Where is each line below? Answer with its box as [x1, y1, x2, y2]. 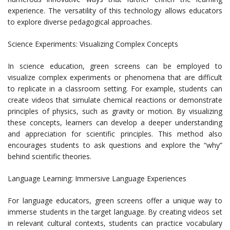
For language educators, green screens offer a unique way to [8, 196, 222, 206]
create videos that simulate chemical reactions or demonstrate [8, 95, 222, 105]
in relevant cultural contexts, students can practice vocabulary [8, 218, 222, 228]
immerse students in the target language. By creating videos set [8, 207, 222, 217]
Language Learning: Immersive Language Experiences [8, 174, 186, 184]
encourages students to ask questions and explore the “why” [8, 140, 222, 150]
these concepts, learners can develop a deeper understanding [8, 118, 222, 128]
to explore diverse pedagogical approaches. [8, 17, 152, 27]
